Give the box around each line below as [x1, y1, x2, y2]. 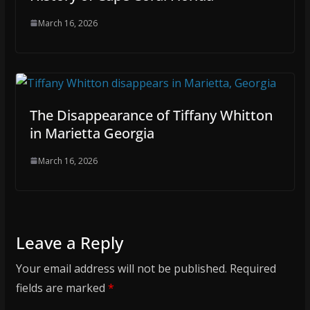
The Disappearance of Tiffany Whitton [29, 105, 273, 125]
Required [229, 260, 276, 276]
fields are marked [15, 280, 108, 295]
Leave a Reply [15, 230, 123, 254]
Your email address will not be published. [15, 260, 227, 276]
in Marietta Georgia [29, 123, 154, 143]
